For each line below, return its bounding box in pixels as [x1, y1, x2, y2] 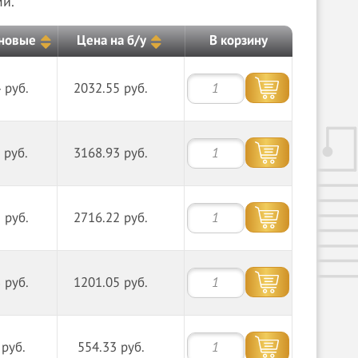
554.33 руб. [77, 340, 145, 356]
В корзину [209, 33, 268, 49]
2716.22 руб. [74, 210, 149, 226]
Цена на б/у [76, 32, 146, 49]
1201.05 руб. [74, 275, 149, 291]
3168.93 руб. [74, 145, 149, 161]
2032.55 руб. [74, 81, 149, 97]
